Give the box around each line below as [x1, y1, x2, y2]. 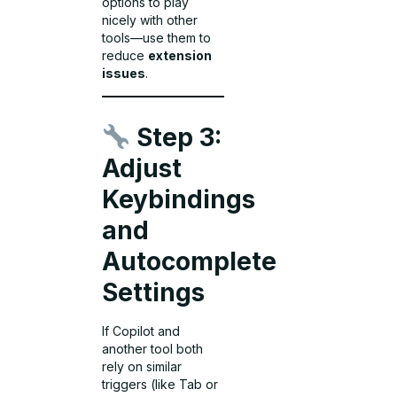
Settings [102, 276, 206, 307]
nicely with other [102, 12, 198, 28]
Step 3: [130, 121, 222, 152]
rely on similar [102, 358, 183, 374]
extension [148, 48, 213, 64]
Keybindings [102, 183, 256, 214]
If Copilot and [102, 323, 181, 339]
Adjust [102, 152, 183, 183]
